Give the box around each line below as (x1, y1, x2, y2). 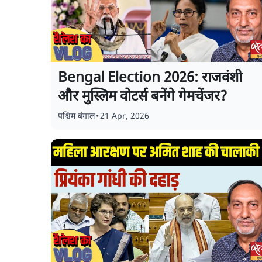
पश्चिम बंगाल (58, 111, 95, 122)
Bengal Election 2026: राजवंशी (58, 69, 242, 88)
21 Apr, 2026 (100, 111, 149, 122)
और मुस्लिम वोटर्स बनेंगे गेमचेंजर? (58, 88, 227, 106)
